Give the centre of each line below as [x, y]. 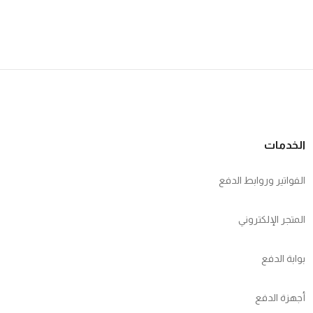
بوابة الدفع [284, 259]
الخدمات [285, 145]
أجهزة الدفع [281, 298]
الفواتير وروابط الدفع [262, 181]
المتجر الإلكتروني [272, 220]
